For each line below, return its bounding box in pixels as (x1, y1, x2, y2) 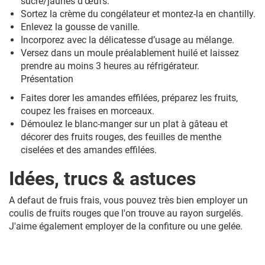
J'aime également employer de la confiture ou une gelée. (9, 221, 243, 232)
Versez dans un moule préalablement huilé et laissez (21, 47, 239, 59)
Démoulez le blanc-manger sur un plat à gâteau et (21, 118, 228, 130)
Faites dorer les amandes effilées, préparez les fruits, (21, 92, 238, 104)
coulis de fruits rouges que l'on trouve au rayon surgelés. (9, 208, 243, 219)
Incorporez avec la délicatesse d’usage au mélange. (21, 34, 234, 46)
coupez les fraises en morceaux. (21, 105, 154, 117)
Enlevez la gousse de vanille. (21, 21, 140, 33)
